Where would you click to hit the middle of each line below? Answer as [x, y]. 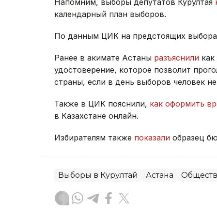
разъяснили [177, 57]
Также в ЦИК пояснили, [102, 103]
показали [152, 137]
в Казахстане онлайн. [98, 116]
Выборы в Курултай [98, 175]
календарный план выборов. [110, 14]
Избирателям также [94, 137]
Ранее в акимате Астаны [104, 57]
